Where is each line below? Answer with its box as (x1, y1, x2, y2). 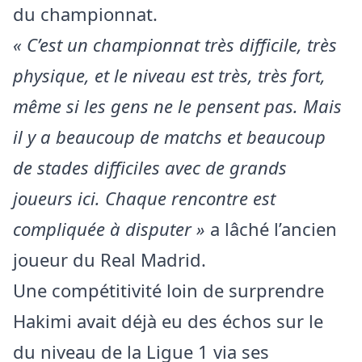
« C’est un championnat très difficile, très (13, 32, 337, 57)
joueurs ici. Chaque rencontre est (13, 185, 276, 210)
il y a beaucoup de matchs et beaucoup (13, 124, 326, 149)
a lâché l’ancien (210, 216, 337, 241)
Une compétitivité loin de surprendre (13, 277, 324, 302)
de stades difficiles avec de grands (13, 154, 287, 179)
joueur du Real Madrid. (13, 246, 206, 271)
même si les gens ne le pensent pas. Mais (13, 93, 342, 118)
